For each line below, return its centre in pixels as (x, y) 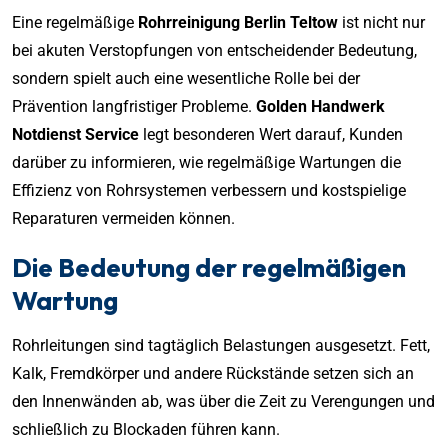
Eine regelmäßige (75, 22)
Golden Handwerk (320, 106)
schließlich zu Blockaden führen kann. (146, 429)
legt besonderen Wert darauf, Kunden (271, 134)
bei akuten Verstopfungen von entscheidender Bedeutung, (214, 50)
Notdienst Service (75, 134)
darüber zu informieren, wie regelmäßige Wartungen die (206, 162)
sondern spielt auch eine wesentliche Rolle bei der (186, 78)
